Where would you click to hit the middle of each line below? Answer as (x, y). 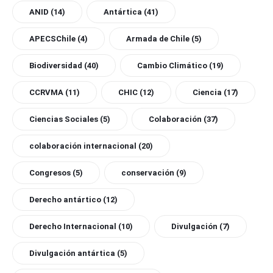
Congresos (50, 173)
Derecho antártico (65, 200)
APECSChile (52, 39)
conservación (148, 173)
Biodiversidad (56, 66)
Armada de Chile (158, 39)
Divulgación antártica (72, 253)
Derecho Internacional (73, 227)
